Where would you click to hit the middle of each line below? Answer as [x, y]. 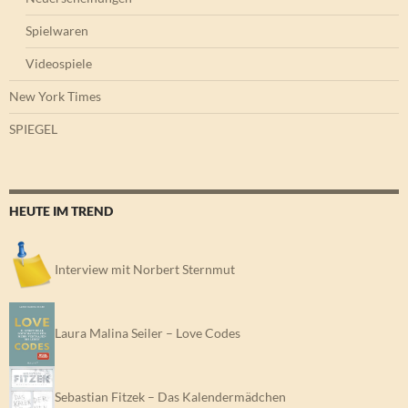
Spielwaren [57, 31]
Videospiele [59, 64]
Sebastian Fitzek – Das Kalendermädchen [170, 396]
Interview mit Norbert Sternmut [145, 269]
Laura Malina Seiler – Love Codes [148, 332]
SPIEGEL [33, 129]
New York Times [55, 97]
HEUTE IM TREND [61, 211]
